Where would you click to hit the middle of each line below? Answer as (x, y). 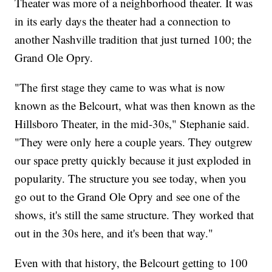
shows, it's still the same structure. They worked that (134, 214)
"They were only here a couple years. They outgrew (134, 141)
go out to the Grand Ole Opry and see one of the (127, 196)
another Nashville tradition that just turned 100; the (133, 39)
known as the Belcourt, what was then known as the (135, 105)
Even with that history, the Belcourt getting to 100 (131, 262)
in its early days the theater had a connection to (123, 21)
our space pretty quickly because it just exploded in (133, 160)
